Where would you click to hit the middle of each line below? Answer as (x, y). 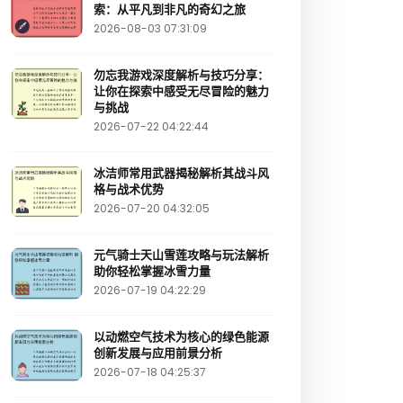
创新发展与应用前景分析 (158, 354)
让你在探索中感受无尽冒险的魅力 (181, 92)
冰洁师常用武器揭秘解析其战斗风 (181, 174)
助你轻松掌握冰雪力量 (152, 272)
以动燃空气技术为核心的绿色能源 (181, 337)
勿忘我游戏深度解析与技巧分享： (181, 76)
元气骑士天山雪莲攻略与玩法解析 (181, 255)
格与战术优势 (129, 190)
